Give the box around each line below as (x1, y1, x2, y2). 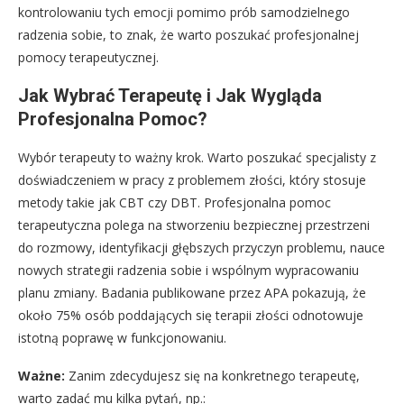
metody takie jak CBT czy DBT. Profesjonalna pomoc (18, 194, 331, 212)
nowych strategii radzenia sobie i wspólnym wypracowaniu (18, 262, 359, 280)
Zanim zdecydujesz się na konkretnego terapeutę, (65, 367, 360, 385)
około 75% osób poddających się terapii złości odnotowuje (18, 307, 363, 325)
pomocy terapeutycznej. (18, 49, 159, 67)
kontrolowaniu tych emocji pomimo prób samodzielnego (18, 4, 350, 22)
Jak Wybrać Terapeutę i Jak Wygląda (18, 85, 322, 107)
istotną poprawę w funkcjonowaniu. (18, 329, 226, 347)
